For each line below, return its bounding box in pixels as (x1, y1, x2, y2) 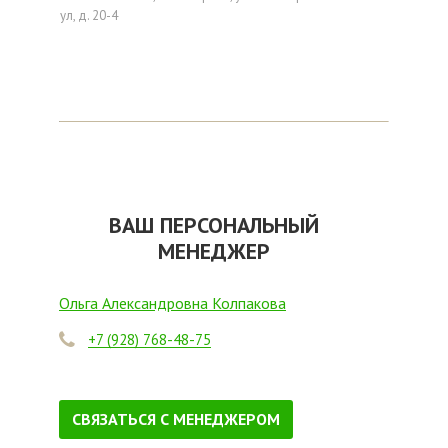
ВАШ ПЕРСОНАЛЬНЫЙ (109, 210, 319, 239)
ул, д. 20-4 (60, 6, 118, 24)
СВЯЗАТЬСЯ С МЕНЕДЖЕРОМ (72, 408, 280, 429)
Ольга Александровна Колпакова (59, 292, 286, 313)
